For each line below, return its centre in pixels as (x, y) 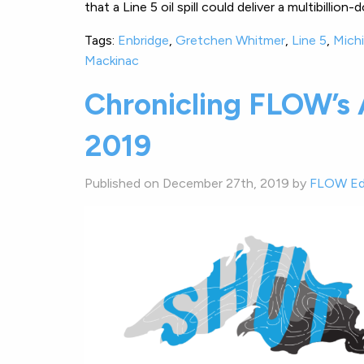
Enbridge (143, 40)
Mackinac (112, 60)
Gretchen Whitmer (230, 40)
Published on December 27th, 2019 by (197, 183)
